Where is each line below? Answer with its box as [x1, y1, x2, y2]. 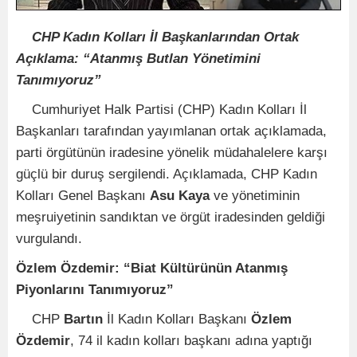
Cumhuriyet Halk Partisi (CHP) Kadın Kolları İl [16, 101, 307, 117]
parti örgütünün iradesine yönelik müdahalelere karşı [16, 144, 328, 160]
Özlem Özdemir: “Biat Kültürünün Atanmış [16, 260, 288, 276]
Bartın [64, 311, 103, 327]
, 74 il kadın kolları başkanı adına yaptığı [70, 332, 312, 348]
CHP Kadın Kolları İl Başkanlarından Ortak [16, 29, 299, 45]
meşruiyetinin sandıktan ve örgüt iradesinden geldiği [16, 209, 325, 225]
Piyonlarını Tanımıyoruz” [16, 281, 174, 297]
